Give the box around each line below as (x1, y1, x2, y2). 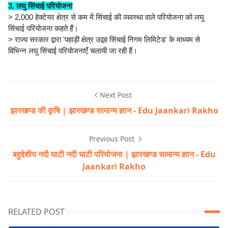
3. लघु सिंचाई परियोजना (8, 2, 72, 11)
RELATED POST (8, 206, 65, 218)
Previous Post (89, 134, 136, 144)
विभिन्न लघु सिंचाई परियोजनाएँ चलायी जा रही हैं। (8, 46, 137, 55)
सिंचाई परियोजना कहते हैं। (8, 24, 80, 33)
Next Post (99, 90, 132, 100)
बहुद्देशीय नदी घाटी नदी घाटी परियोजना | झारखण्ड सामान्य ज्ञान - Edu (12, 149, 216, 160)
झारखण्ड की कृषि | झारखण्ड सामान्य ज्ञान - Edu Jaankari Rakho (10, 105, 218, 117)
